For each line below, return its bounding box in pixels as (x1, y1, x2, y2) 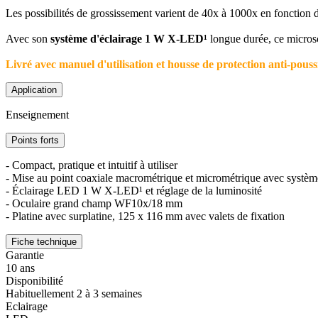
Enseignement (6, 108, 69, 121)
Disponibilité (6, 274, 63, 287)
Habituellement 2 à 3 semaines (6, 287, 142, 300)
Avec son (6, 32, 48, 45)
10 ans (6, 261, 35, 274)
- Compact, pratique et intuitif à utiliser (6, 158, 177, 171)
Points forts (11, 134, 59, 146)
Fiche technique (11, 236, 77, 247)
